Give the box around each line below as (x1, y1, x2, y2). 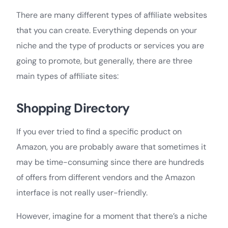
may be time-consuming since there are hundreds (16, 156, 204, 167)
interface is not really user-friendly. (16, 187, 150, 198)
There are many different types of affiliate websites (16, 9, 207, 20)
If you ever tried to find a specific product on (16, 126, 182, 137)
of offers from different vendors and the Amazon (16, 172, 195, 183)
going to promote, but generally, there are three (16, 55, 192, 66)
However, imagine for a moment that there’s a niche (16, 210, 207, 221)
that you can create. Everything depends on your (16, 24, 197, 36)
